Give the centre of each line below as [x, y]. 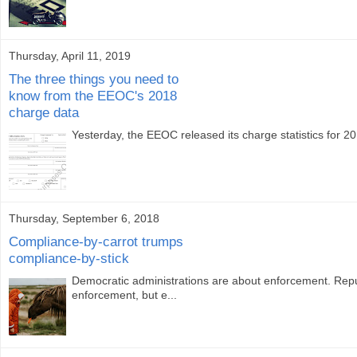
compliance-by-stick [69, 258]
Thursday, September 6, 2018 [84, 219]
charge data [44, 112]
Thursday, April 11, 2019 [70, 56]
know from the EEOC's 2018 [93, 95]
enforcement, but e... [125, 295]
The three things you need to [94, 78]
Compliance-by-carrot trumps [96, 241]
